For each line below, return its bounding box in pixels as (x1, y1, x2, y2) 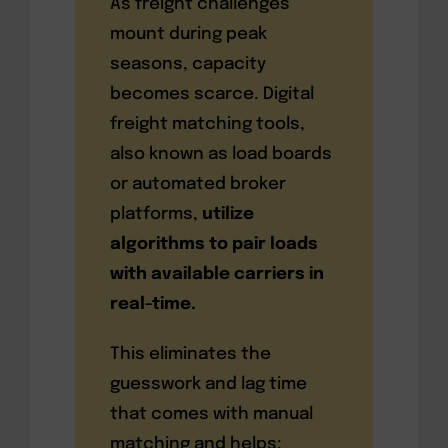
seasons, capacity (109, 55, 266, 73)
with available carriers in (109, 265, 324, 283)
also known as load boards (109, 145, 332, 163)
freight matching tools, (109, 115, 305, 133)
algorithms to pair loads (109, 235, 318, 253)
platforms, (109, 205, 202, 223)
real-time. (109, 295, 196, 313)
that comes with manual (109, 405, 313, 423)
